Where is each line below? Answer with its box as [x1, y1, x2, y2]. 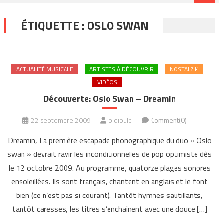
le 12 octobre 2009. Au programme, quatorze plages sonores [8, 162, 211, 174]
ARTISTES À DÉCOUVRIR [89, 65, 153, 74]
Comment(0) [151, 115, 187, 126]
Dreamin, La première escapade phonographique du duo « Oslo [7, 134, 212, 147]
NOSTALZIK [170, 65, 198, 74]
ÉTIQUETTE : [21, 17, 87, 35]
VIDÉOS [97, 77, 117, 87]
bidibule [109, 115, 132, 126]
